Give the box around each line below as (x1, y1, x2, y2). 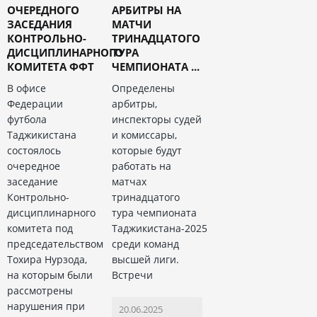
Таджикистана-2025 (111, 221, 207, 236)
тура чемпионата (111, 206, 197, 220)
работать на (111, 159, 171, 173)
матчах (111, 175, 146, 189)
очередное (7, 159, 60, 173)
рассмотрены (7, 284, 73, 298)
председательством (7, 237, 103, 251)
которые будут (111, 144, 182, 158)
